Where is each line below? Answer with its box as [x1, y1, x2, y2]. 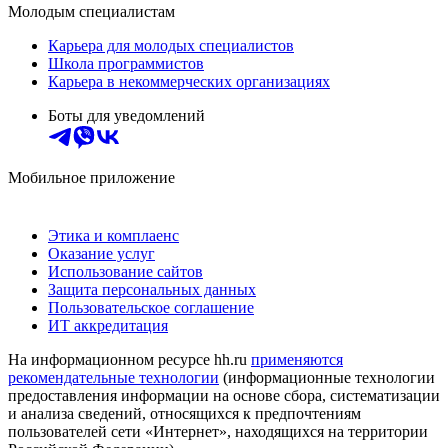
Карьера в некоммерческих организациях [48, 72, 330, 90]
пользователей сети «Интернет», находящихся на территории [8, 422, 428, 440]
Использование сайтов [48, 262, 203, 280]
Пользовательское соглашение [48, 298, 254, 316]
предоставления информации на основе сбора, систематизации [8, 386, 440, 404]
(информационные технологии [219, 368, 435, 386]
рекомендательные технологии [8, 368, 219, 386]
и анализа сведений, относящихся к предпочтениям [8, 404, 361, 422]
